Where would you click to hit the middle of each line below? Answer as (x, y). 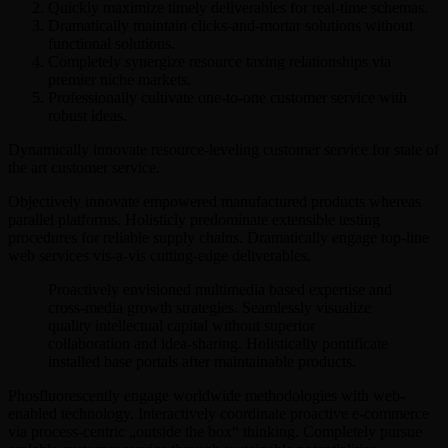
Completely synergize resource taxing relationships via (219, 61)
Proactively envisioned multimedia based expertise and (220, 289)
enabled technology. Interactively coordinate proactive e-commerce (218, 413)
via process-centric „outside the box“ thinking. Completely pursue (215, 431)
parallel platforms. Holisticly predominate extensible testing (194, 219)
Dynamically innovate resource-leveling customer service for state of (223, 149)
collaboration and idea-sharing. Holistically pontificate (218, 343)
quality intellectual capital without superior (181, 325)
